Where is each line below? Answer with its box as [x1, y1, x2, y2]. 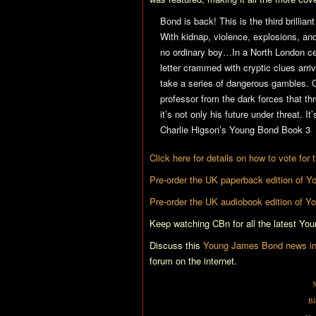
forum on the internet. [150, 253, 237, 267]
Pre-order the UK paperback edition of [150, 172, 306, 186]
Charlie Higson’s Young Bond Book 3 [160, 122, 310, 136]
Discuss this [150, 238, 203, 252]
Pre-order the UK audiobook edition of [150, 194, 305, 208]
